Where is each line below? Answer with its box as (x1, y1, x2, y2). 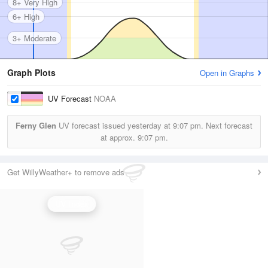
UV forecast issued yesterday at (56, 120, 173, 131)
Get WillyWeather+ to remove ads (7, 166, 124, 178)
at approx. (100, 132, 138, 143)
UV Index (55, 198, 89, 209)
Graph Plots (7, 66, 56, 78)
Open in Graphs (200, 67, 254, 78)
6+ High (13, 10, 39, 22)
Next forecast (203, 120, 252, 131)
